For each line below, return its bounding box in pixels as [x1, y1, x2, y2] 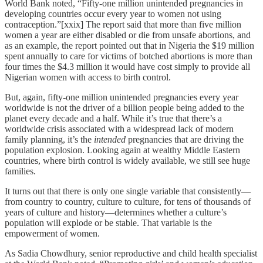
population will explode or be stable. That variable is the [5, 217, 212, 228]
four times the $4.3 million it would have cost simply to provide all [5, 61, 250, 72]
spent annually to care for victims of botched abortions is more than [5, 50, 252, 61]
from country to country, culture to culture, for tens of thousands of [5, 196, 251, 207]
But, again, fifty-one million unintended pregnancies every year [5, 92, 238, 102]
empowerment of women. [5, 228, 100, 238]
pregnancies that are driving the [126, 134, 244, 144]
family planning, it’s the [5, 134, 94, 144]
